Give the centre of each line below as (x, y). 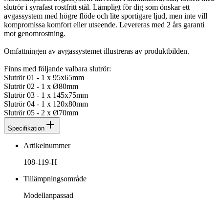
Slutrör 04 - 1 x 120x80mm (46, 104)
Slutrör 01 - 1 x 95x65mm (44, 77)
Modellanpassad (48, 195)
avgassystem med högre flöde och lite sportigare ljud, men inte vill (106, 16)
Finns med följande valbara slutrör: (57, 68)
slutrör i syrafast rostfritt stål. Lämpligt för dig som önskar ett (97, 7)
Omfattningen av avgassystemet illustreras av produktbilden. (97, 51)
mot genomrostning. (35, 33)
